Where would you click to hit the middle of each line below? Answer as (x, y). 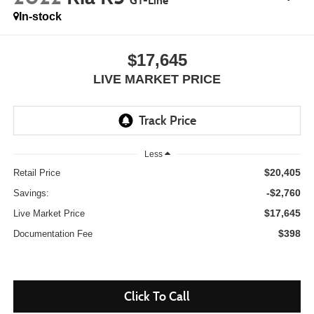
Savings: (31, 193)
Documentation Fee (53, 234)
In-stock (40, 16)
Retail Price (36, 173)
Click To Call (157, 297)
